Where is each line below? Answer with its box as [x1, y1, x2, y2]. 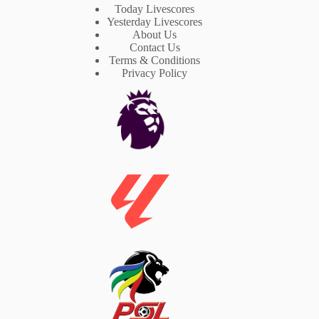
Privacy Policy [122, 67, 188, 80]
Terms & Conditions [109, 54, 201, 67]
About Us [132, 28, 177, 41]
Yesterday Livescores [107, 16, 203, 28]
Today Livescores [115, 3, 195, 16]
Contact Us [129, 41, 180, 54]
